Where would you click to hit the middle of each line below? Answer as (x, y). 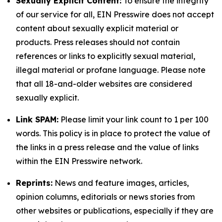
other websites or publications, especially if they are (115, 211)
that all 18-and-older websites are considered (104, 84)
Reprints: (34, 183)
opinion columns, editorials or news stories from (105, 197)
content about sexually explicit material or (97, 28)
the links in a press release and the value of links (107, 147)
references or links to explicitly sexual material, (106, 56)
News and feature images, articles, (121, 183)
